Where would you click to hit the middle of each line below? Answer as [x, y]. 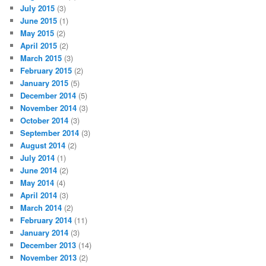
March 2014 [41, 207]
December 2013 [48, 245]
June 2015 [39, 20]
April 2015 [39, 45]
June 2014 [39, 170]
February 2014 [46, 220]
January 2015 [45, 83]
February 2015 [46, 70]
